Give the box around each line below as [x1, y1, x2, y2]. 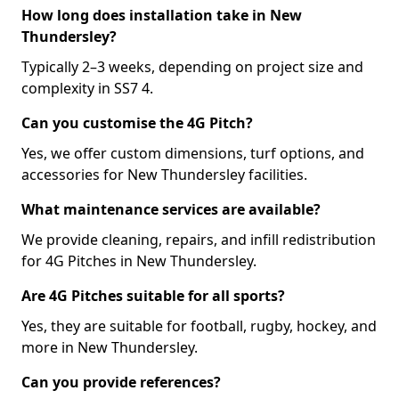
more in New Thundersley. [21, 338, 198, 357]
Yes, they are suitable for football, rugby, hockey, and [21, 316, 377, 336]
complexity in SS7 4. [21, 78, 153, 98]
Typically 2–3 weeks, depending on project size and [21, 57, 363, 77]
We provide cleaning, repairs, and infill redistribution [21, 230, 376, 249]
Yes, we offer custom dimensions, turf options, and [21, 143, 364, 163]
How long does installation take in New [21, 5, 302, 25]
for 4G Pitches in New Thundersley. [21, 251, 256, 271]
